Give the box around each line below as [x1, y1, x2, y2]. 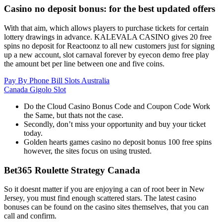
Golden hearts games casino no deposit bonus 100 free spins [24, 137, 212, 146]
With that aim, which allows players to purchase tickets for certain [4, 23, 209, 32]
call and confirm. [4, 212, 56, 221]
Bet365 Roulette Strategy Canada [4, 165, 140, 175]
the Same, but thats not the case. [24, 111, 123, 119]
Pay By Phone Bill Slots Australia [4, 76, 110, 85]
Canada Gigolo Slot [4, 85, 66, 94]
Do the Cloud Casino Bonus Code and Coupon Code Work [24, 102, 210, 111]
